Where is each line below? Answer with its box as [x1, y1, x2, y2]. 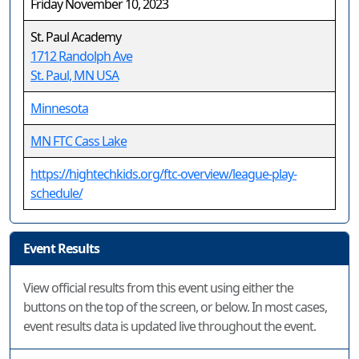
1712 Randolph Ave [30, 47, 132, 65]
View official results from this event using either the [23, 279, 293, 296]
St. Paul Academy [30, 28, 121, 46]
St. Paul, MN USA [30, 67, 119, 84]
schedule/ [30, 184, 83, 202]
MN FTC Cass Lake [30, 132, 127, 150]
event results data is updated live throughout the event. [23, 317, 316, 335]
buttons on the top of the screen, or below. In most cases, [23, 298, 327, 316]
